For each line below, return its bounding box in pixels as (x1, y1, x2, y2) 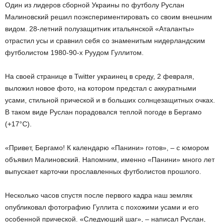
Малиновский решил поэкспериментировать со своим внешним (5, 13, 212, 21)
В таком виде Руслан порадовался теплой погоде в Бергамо (5, 108, 202, 116)
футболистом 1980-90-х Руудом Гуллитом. (5, 49, 144, 56)
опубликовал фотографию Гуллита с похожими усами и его (5, 203, 199, 211)
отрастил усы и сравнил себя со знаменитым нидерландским (5, 37, 205, 45)
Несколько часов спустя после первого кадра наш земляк (5, 191, 192, 199)
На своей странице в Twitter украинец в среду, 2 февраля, (5, 72, 194, 80)
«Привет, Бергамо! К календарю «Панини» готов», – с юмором (5, 144, 209, 152)
